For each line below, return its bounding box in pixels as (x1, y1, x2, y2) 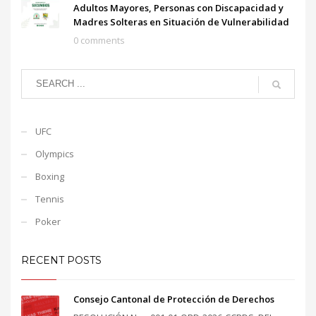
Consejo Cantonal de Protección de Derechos (73, 292, 274, 305)
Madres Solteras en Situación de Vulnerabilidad (73, 15, 289, 28)
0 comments (73, 33, 125, 47)
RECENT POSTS (21, 253, 102, 267)
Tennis (35, 192, 64, 205)
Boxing (35, 169, 64, 183)
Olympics (35, 147, 74, 160)
